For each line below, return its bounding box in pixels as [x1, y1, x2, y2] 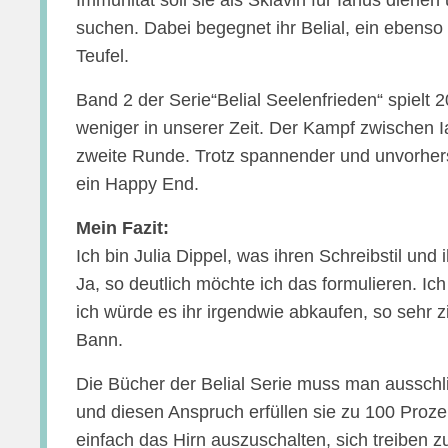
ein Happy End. [76, 174, 200, 194]
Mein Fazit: [76, 218, 170, 238]
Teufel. [76, 46, 130, 66]
